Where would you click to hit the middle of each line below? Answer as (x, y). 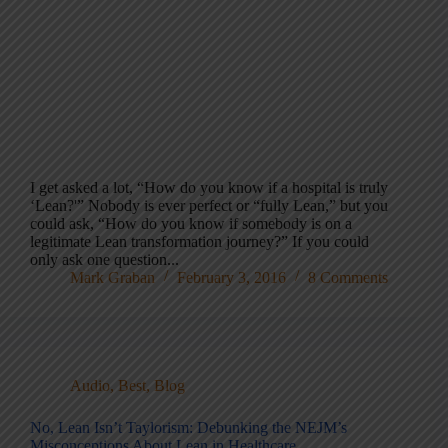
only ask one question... (104, 259)
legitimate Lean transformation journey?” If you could (199, 241)
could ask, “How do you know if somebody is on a (191, 223)
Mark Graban (112, 277)
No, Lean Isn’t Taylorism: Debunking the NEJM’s (188, 427)
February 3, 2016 (231, 277)
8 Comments (348, 277)
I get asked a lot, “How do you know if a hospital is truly (209, 187)
